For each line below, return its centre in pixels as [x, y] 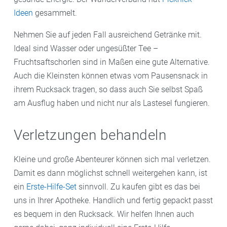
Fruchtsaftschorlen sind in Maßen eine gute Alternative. [112, 62]
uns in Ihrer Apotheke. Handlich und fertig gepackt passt [113, 200]
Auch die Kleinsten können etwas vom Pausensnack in [111, 75]
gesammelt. [55, 13]
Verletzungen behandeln [90, 135]
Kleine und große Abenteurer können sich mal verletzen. [112, 159]
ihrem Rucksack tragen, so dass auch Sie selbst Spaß [108, 89]
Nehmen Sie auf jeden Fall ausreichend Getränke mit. [108, 34]
